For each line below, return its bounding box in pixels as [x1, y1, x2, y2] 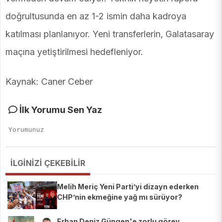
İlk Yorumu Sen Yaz [17, 105, 102, 115]
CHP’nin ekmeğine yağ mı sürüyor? [57, 193, 182, 202]
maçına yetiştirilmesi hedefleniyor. [5, 47, 143, 57]
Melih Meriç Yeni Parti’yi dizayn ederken [57, 182, 199, 191]
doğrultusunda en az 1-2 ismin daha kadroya [5, 11, 186, 22]
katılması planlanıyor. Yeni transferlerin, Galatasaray [5, 29, 214, 40]
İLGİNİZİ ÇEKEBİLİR [10, 158, 85, 168]
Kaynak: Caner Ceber [5, 76, 93, 87]
